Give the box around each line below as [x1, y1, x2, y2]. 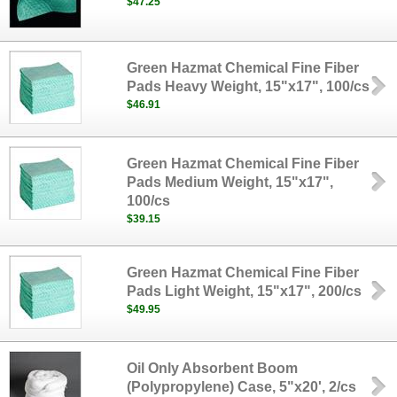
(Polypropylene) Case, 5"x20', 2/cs [127, 379, 357, 394]
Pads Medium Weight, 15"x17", [127, 175, 334, 190]
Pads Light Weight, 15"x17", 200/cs [127, 284, 362, 299]
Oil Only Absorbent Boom [127, 361, 299, 376]
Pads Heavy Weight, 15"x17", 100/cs [127, 79, 370, 94]
